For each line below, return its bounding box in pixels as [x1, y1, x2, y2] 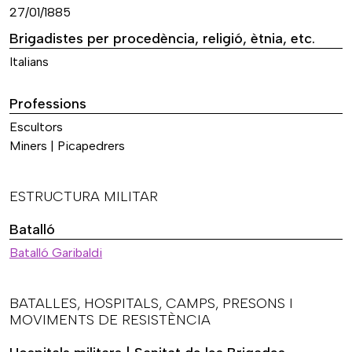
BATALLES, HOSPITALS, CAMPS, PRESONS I [9, 294, 293, 312]
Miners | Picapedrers [9, 137, 125, 153]
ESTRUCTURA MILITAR [9, 187, 158, 205]
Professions [9, 94, 86, 112]
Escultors [9, 119, 63, 134]
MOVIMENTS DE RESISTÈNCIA [9, 310, 211, 328]
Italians [9, 54, 49, 70]
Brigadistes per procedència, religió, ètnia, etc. [9, 30, 315, 48]
